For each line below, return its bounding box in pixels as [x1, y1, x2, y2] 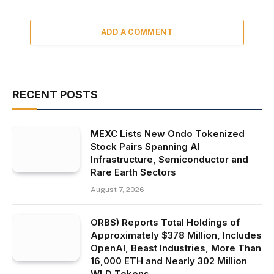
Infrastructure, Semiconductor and [91, 153, 248, 165]
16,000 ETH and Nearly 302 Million [91, 254, 247, 267]
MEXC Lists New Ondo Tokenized [91, 127, 245, 139]
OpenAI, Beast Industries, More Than [91, 242, 261, 254]
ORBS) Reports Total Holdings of [91, 216, 240, 228]
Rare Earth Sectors [91, 166, 176, 178]
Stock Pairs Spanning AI [91, 140, 200, 152]
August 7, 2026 [91, 185, 144, 194]
